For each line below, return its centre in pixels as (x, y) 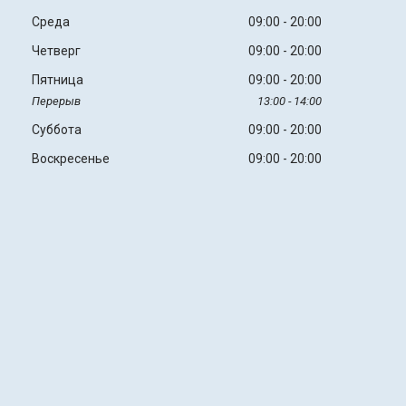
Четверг (56, 51)
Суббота (56, 130)
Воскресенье (70, 159)
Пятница (57, 80)
